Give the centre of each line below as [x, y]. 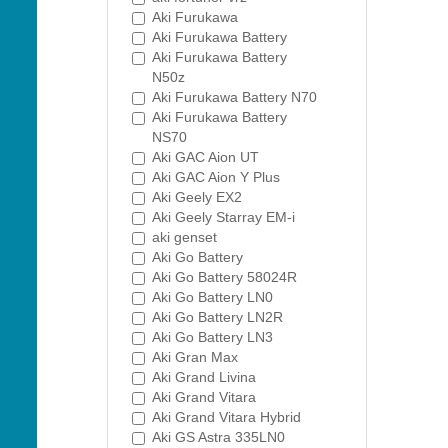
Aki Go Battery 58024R [224, 277]
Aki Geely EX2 [197, 197]
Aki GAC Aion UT [205, 157]
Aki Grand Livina [204, 377]
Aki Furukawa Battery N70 [234, 97]
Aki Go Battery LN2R [217, 317]
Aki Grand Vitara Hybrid [226, 417]
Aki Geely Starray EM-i [223, 217]
